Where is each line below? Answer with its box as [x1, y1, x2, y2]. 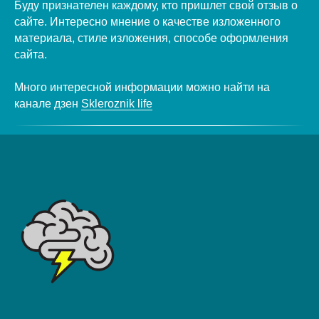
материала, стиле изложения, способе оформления [14, 31, 288, 44]
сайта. [14, 48, 47, 61]
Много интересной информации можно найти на [14, 80, 270, 93]
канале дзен [14, 97, 81, 110]
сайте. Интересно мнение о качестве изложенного [14, 15, 281, 28]
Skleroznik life [81, 97, 152, 110]
